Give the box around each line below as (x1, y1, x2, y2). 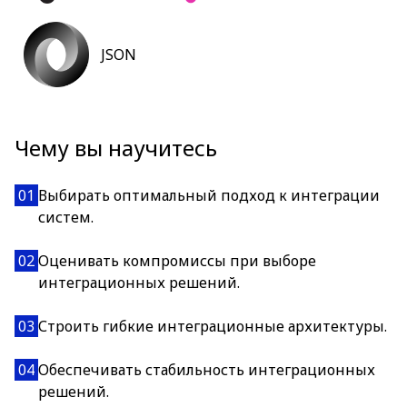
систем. (38, 207, 94, 227)
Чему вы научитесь (15, 133, 217, 163)
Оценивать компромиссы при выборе (38, 251, 316, 271)
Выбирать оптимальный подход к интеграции (38, 185, 380, 205)
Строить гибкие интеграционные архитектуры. (38, 316, 387, 336)
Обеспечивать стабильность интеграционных (38, 360, 375, 380)
